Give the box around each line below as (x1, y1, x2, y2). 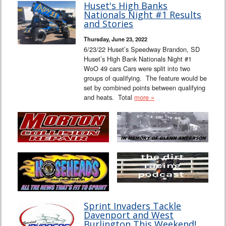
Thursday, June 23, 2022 (84, 34, 148, 43)
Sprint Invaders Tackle (84, 200, 182, 212)
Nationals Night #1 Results (84, 8, 202, 21)
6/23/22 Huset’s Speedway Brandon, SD (84, 44, 200, 54)
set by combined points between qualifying (84, 82, 206, 92)
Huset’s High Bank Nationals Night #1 (84, 53, 192, 64)
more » (134, 92, 155, 102)
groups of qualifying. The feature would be (84, 73, 207, 83)
